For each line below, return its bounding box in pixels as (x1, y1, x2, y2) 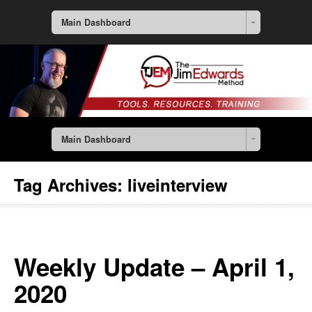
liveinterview (127, 173, 228, 197)
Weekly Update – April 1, (14, 249, 295, 285)
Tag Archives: (14, 173, 127, 197)
